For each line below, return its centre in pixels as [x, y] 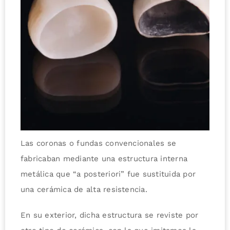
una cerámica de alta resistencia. [84, 189]
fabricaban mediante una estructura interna [104, 158]
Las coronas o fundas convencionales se [98, 143]
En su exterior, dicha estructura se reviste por [109, 215]
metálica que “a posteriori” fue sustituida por [108, 174]
